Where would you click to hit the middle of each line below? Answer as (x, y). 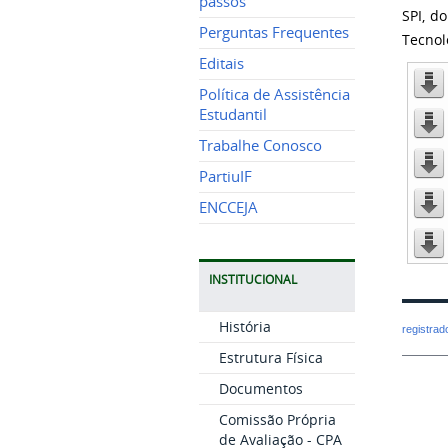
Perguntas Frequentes (273, 32)
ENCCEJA (228, 207)
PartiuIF (225, 176)
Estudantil (232, 114)
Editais (221, 63)
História (244, 326)
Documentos (260, 388)
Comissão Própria (277, 419)
